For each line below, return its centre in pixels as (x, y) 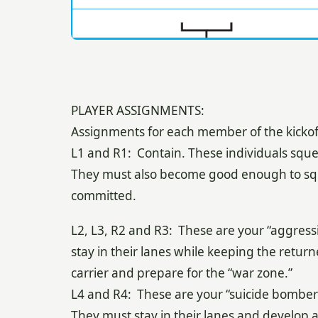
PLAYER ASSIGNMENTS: (137, 111)
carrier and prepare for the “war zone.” (181, 273)
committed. (103, 196)
